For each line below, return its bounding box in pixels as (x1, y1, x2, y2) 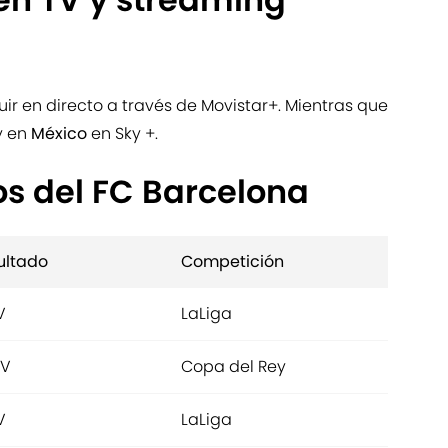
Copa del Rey (181, 355, 286, 379)
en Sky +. (91, 122, 158, 146)
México (31, 122, 91, 146)
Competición (181, 250, 284, 274)
